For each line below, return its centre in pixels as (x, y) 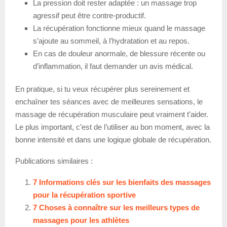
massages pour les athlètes (81, 220)
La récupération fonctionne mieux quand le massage (119, 28)
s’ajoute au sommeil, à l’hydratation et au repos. (111, 41)
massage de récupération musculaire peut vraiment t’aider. (112, 115)
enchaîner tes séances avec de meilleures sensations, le (109, 102)
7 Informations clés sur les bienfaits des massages (122, 182)
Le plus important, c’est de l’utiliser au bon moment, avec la (112, 127)
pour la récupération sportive (84, 195)
